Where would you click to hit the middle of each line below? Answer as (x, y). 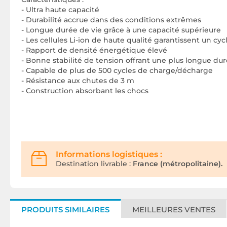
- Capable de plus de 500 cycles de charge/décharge (117, 71)
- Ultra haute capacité (60, 10)
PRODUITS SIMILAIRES (65, 210)
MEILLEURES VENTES (174, 210)
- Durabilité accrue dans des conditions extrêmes (111, 20)
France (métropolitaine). (177, 164)
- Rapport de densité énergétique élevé (94, 50)
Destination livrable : (93, 164)
